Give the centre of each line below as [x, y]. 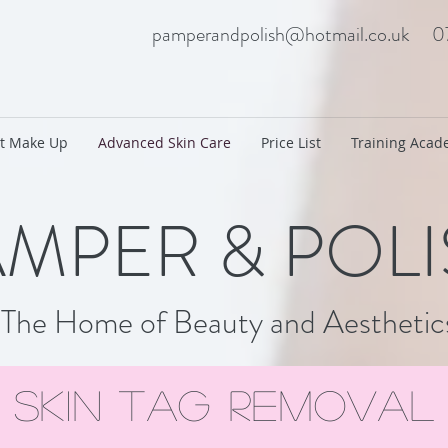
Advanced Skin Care [164, 142]
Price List [291, 142]
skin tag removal [224, 403]
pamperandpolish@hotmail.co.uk [280, 34]
